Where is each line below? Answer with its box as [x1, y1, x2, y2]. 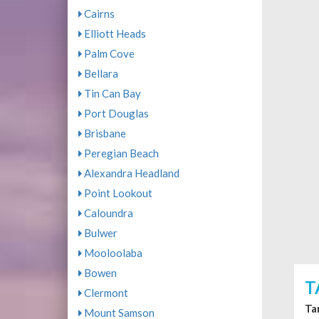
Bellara [81, 67, 118, 80]
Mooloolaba [81, 246, 142, 259]
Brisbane [81, 127, 126, 140]
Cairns [81, 7, 115, 20]
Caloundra [81, 206, 133, 219]
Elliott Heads [81, 27, 146, 40]
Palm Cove [81, 47, 135, 60]
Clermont [81, 286, 128, 299]
